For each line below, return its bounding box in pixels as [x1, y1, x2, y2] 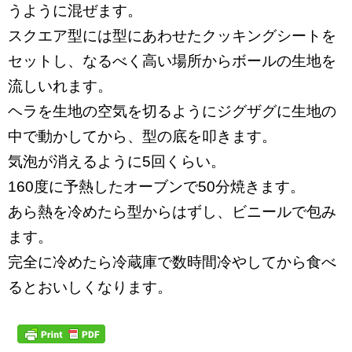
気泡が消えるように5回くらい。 [8, 153, 225, 170]
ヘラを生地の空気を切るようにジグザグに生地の [8, 103, 336, 119]
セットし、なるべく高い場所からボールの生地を [8, 53, 336, 69]
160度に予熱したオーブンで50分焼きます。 [8, 178, 305, 195]
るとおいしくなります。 [8, 279, 172, 295]
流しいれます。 [8, 78, 112, 94]
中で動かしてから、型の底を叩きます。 [8, 128, 277, 145]
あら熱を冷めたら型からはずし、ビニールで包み [8, 203, 336, 220]
